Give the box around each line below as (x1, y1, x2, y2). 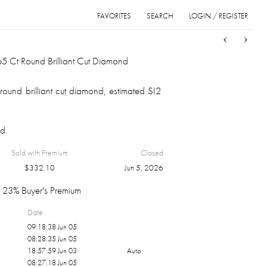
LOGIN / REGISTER (189, 11, 248, 21)
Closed (141, 147, 164, 158)
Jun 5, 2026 (125, 162, 164, 173)
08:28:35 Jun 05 (27, 234, 77, 244)
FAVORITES (97, 11, 131, 21)
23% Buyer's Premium (2, 184, 82, 197)
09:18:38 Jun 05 (27, 222, 77, 232)
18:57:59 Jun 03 (27, 246, 77, 256)
